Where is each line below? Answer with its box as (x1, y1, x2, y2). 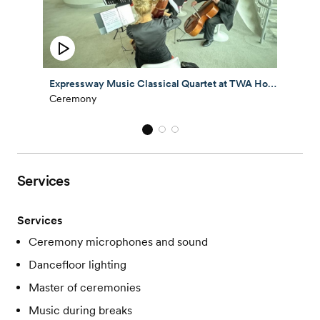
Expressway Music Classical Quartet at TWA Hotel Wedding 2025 (268, 78, 276, 90)
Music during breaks (29, 303, 132, 317)
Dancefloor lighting (29, 257, 126, 271)
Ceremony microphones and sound (29, 234, 208, 249)
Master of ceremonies (29, 280, 141, 294)
